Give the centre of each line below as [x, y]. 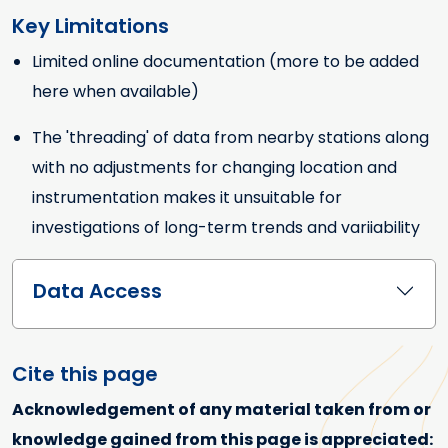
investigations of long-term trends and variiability [226, 228]
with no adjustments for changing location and [214, 168]
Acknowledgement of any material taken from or [221, 410]
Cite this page [85, 374]
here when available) [115, 92]
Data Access [97, 291]
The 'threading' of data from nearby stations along [230, 138]
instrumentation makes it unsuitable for [187, 198]
